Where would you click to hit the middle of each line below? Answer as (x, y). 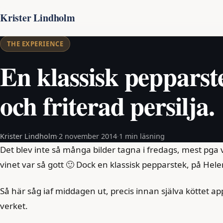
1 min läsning (142, 136)
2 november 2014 (88, 136)
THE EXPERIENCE (35, 44)
